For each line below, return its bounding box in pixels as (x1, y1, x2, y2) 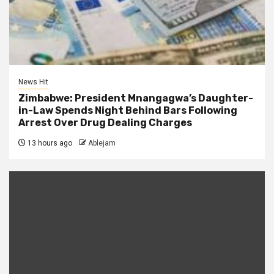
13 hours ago (26, 139, 72, 147)
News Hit (18, 78, 48, 86)
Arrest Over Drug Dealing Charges (18, 117, 192, 128)
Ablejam (88, 139, 116, 147)
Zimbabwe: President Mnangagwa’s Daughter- (18, 92, 253, 104)
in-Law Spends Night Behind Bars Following (18, 105, 237, 116)
